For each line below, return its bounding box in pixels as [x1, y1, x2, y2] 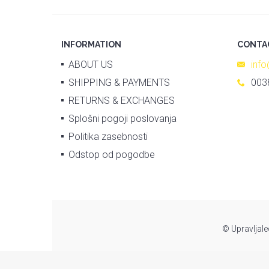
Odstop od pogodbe [68, 149, 155, 161]
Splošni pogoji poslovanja [68, 113, 177, 125]
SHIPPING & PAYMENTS [68, 77, 170, 89]
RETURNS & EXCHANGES [68, 95, 175, 107]
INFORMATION [61, 40, 121, 50]
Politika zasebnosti [68, 131, 148, 143]
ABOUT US [68, 59, 113, 71]
